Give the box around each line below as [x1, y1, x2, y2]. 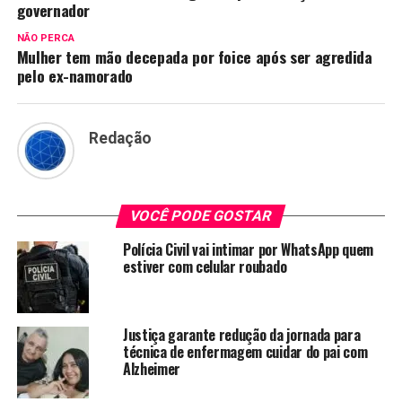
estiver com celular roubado [122, 256, 287, 278]
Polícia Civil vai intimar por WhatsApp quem [122, 239, 374, 261]
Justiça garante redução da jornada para [122, 324, 361, 346]
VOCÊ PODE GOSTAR [128, 207, 275, 225]
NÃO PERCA [16, 32, 74, 45]
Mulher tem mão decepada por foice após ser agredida [16, 45, 372, 69]
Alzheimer [122, 358, 180, 380]
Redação [88, 129, 152, 148]
